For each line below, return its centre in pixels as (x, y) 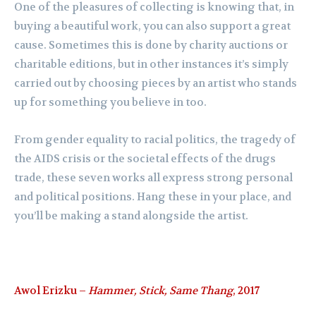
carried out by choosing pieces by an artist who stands (156, 84)
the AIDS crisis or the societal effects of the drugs (145, 159)
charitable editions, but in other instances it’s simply (151, 65)
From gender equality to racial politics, (117, 140)
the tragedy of (258, 140)
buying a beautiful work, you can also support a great (152, 26)
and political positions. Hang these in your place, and (153, 197)
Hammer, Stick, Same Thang (160, 291)
